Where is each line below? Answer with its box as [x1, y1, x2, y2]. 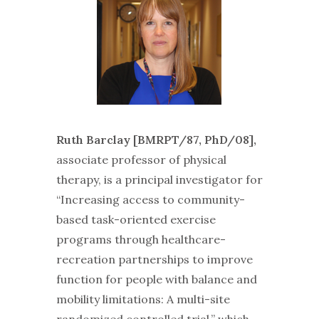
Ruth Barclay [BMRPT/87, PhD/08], [56, 132, 256, 147]
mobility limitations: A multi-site [56, 291, 230, 306]
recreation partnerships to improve [56, 251, 253, 266]
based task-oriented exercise [56, 211, 216, 226]
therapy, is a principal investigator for [56, 172, 263, 187]
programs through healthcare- [56, 231, 226, 246]
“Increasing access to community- [56, 192, 245, 206]
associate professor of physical [56, 152, 226, 167]
